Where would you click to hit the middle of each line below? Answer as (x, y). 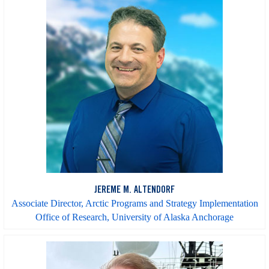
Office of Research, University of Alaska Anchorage (134, 217)
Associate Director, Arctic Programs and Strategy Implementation (134, 204)
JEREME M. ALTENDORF (134, 191)
